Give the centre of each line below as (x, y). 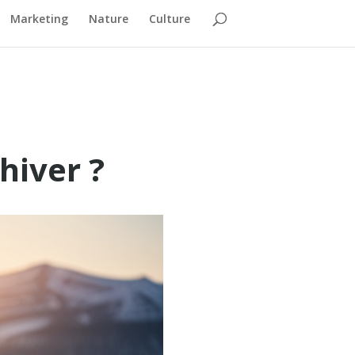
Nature (108, 18)
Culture (169, 18)
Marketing (39, 18)
